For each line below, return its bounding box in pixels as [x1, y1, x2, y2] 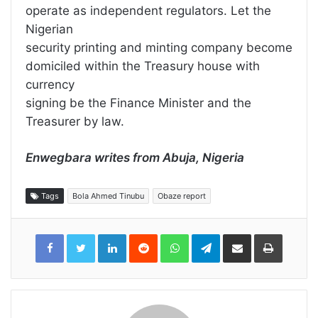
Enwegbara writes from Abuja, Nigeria [26, 150, 244, 165]
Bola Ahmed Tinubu [72, 191, 144, 202]
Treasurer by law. [26, 114, 124, 129]
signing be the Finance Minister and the [26, 96, 251, 111]
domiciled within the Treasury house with [26, 59, 260, 74]
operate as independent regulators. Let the [26, 4, 271, 18]
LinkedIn [126, 231, 163, 243]
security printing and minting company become [26, 40, 292, 55]
